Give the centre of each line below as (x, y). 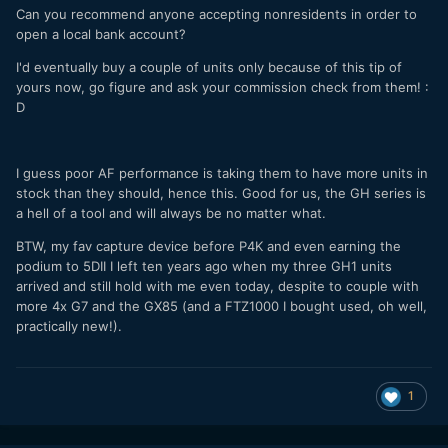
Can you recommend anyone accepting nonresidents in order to (216, 14)
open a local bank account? (101, 34)
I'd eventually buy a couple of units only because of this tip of (209, 67)
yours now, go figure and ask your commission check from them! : (222, 87)
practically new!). (69, 326)
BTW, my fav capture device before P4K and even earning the (208, 246)
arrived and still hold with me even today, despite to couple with (217, 286)
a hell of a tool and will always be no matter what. (171, 213)
